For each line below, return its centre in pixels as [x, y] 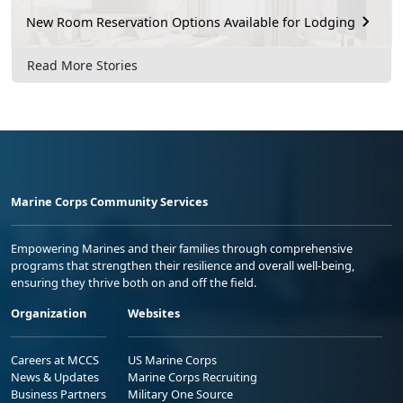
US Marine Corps [172, 359]
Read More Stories [82, 65]
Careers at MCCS [55, 359]
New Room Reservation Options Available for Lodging [191, 22]
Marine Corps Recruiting [193, 376]
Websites [154, 313]
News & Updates [55, 376]
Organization [49, 313]
